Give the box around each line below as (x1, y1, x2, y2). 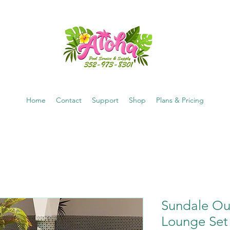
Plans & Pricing (156, 95, 204, 105)
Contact (56, 95, 82, 105)
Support (92, 95, 119, 105)
